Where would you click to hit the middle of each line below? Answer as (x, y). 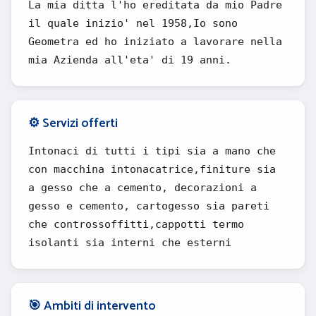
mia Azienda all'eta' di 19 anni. (130, 60)
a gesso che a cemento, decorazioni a (142, 188)
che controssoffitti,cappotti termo (136, 224)
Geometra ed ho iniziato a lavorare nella (155, 42)
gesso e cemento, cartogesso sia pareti (149, 206)
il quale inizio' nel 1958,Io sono (133, 23)
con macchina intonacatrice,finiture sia (152, 169)
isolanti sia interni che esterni (130, 243)
